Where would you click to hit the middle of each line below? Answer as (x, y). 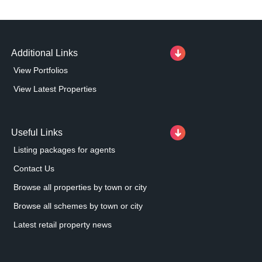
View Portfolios (41, 70)
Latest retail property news (63, 224)
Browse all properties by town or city (80, 187)
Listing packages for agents (64, 149)
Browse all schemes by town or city (78, 206)
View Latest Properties (55, 89)
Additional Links (44, 53)
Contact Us (34, 168)
